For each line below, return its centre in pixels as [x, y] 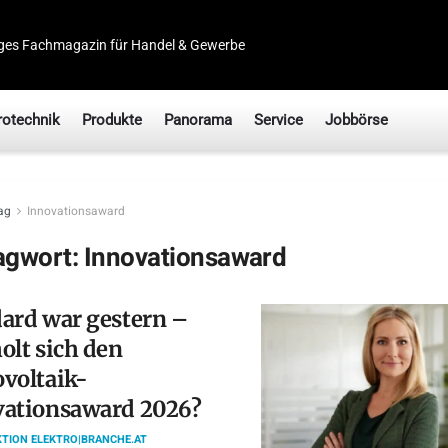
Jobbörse [356, 120]
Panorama [198, 120]
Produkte [112, 120]
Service [278, 120]
